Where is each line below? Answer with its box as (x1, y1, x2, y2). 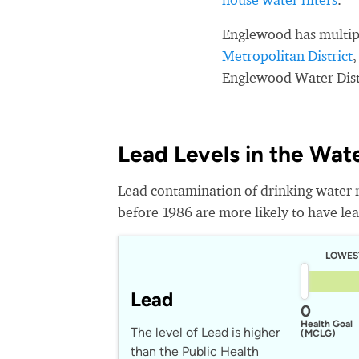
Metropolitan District (222, 47, 353, 64)
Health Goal (301, 318, 353, 329)
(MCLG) (301, 328, 336, 339)
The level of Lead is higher (131, 325, 280, 340)
